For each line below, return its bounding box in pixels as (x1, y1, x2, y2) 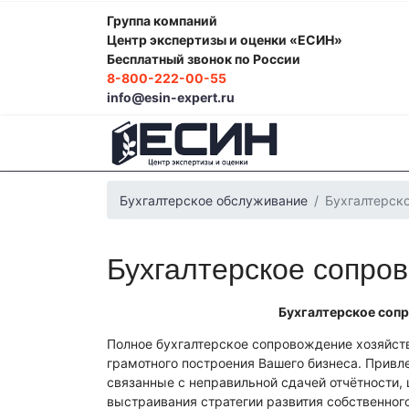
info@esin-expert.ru (107, 89, 235, 105)
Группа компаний (107, 13, 217, 28)
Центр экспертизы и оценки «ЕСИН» (107, 32, 342, 47)
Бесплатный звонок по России (107, 51, 300, 67)
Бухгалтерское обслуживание (120, 192, 308, 208)
